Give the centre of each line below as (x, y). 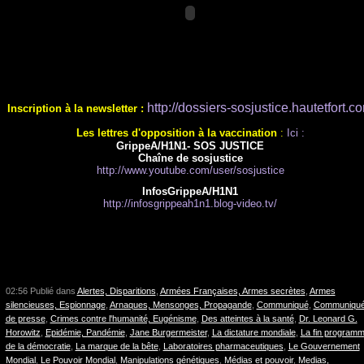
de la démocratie (38, 346)
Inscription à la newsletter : (76, 108)
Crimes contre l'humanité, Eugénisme (123, 318)
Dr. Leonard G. (328, 318)
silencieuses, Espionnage (55, 305)
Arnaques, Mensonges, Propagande (180, 305)
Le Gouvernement (324, 346)
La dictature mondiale (253, 332)
